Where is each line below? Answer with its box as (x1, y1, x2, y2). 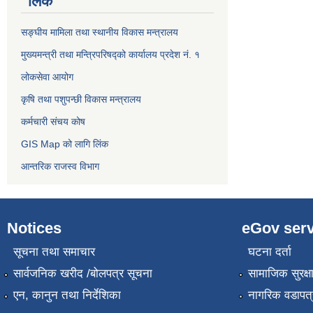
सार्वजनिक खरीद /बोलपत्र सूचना (13, 267, 152, 281)
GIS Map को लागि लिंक (21, 138, 108, 150)
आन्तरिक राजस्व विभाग (21, 161, 99, 173)
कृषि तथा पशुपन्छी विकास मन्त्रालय (21, 94, 141, 105)
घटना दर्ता (247, 245, 291, 259)
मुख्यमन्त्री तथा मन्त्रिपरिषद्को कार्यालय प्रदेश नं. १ (21, 49, 200, 61)
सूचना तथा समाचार (13, 245, 95, 259)
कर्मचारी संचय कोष (21, 116, 85, 128)
